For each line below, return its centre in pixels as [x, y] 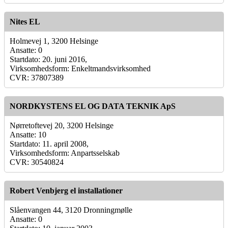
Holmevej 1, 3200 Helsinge [54, 41]
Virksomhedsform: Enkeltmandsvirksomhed [80, 68]
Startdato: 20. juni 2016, [48, 59]
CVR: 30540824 [37, 162]
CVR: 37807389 [37, 77]
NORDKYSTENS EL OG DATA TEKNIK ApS [93, 106]
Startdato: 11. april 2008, [49, 144]
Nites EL [25, 21]
